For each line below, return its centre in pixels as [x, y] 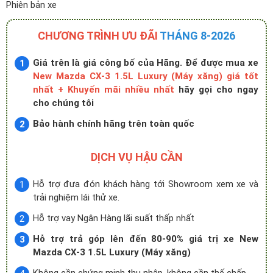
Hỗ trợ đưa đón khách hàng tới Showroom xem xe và [146, 184]
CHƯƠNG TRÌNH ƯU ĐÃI [99, 36]
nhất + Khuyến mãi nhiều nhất [104, 90]
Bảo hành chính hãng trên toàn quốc [114, 124]
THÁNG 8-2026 [197, 36]
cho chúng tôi [63, 103]
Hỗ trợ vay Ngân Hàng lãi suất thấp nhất [114, 218]
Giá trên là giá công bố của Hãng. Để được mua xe [146, 63]
